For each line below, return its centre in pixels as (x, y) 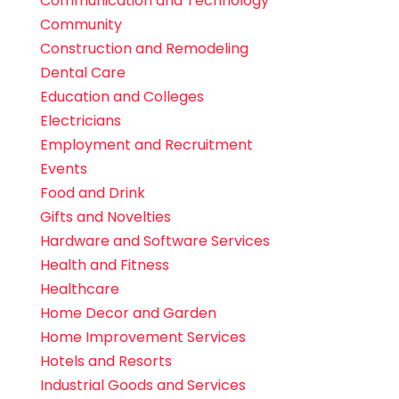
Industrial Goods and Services (142, 386)
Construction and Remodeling (144, 49)
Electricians (80, 121)
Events (63, 169)
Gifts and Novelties (105, 217)
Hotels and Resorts (106, 362)
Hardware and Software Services (155, 241)
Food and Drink (92, 193)
